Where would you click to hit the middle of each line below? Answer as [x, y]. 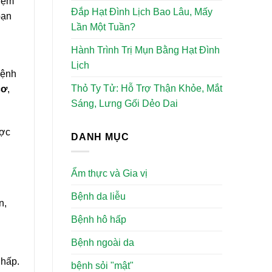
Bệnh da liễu [98, 197]
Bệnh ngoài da [103, 243]
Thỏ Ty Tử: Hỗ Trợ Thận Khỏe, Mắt [147, 88]
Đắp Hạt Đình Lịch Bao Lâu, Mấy [142, 12]
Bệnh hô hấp [99, 220]
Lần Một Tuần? [103, 27]
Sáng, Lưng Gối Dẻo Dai [124, 103]
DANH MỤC [100, 137]
